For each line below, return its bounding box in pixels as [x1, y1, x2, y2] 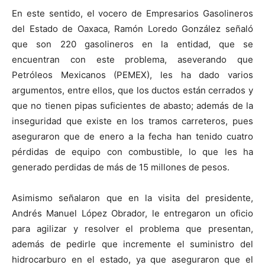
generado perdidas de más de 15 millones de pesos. [12, 161, 230, 173]
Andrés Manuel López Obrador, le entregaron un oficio [12, 208, 253, 219]
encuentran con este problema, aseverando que [12, 54, 253, 65]
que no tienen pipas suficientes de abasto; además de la [12, 100, 253, 111]
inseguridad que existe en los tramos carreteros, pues [12, 115, 253, 127]
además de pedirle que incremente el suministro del [12, 238, 253, 250]
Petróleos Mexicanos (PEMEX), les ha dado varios [12, 69, 253, 80]
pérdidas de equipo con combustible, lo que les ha [12, 146, 253, 157]
